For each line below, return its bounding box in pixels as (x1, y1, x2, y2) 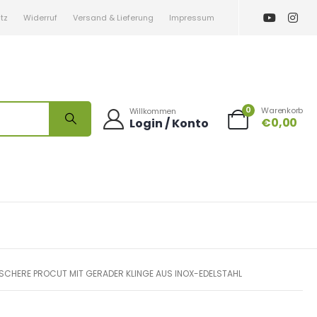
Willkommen (129, 105, 176, 117)
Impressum (169, 12, 214, 23)
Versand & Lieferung (73, 12, 154, 23)
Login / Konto (129, 115, 209, 132)
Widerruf (23, 12, 57, 23)
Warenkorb (261, 105, 303, 116)
